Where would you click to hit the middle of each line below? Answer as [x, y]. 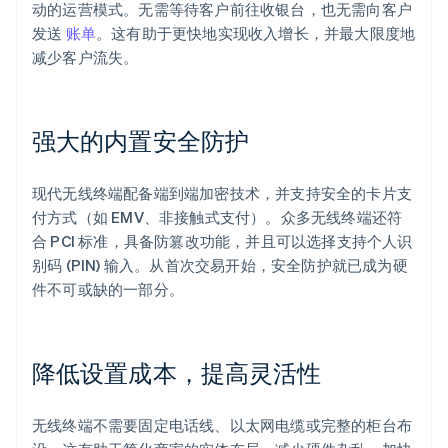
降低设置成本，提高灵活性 [177, 373]
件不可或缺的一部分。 [108, 289]
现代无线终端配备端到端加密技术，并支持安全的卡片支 [222, 193]
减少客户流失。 [85, 57]
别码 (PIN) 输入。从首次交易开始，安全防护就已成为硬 [220, 265]
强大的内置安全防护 [140, 141]
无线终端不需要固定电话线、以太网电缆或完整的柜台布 [222, 425]
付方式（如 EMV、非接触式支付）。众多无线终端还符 [217, 217]
